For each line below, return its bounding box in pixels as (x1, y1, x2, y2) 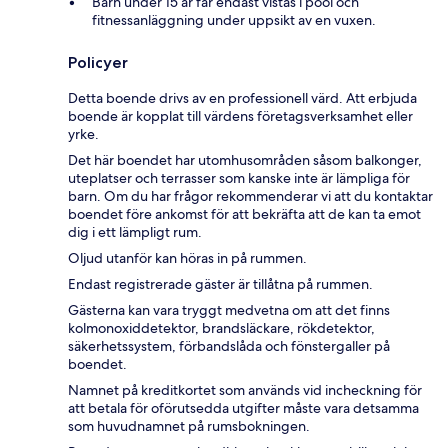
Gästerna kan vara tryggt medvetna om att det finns (68, 301, 390, 320)
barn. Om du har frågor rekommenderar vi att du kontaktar (68, 187, 433, 206)
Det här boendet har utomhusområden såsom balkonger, (68, 151, 422, 170)
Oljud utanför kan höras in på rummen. (68, 249, 307, 268)
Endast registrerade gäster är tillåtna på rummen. (68, 275, 373, 294)
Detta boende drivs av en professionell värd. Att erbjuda (68, 89, 417, 108)
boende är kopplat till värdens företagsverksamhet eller (68, 107, 413, 126)
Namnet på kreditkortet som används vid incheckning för (68, 381, 422, 400)
